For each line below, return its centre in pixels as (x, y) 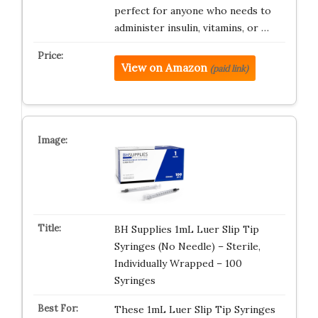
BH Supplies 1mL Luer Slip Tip (186, 229)
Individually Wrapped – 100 (178, 263)
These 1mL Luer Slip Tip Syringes (194, 309)
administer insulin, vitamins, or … (191, 28)
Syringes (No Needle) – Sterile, (187, 246)
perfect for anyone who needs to (192, 11)
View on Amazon (164, 68)
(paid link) (229, 68)
